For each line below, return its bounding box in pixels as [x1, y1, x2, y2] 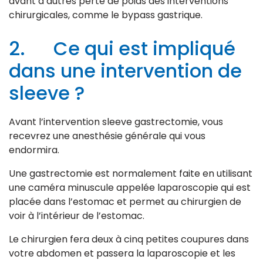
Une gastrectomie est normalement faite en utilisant [9, 167, 252, 181]
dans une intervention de [9, 58, 242, 85]
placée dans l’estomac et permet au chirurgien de [9, 195, 241, 209]
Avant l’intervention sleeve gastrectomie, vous [9, 115, 223, 129]
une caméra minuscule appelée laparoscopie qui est [9, 181, 251, 195]
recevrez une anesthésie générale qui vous [9, 129, 205, 143]
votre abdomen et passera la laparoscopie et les [9, 247, 235, 261]
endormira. [9, 143, 59, 157]
